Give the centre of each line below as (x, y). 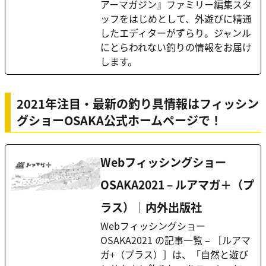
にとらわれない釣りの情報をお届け (176, 47)
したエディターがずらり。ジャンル (176, 33)
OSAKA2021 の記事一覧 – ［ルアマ (175, 240)
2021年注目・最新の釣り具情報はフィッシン (138, 104)
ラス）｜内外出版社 (151, 208)
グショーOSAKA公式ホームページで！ (119, 121)
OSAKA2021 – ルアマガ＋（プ (177, 185)
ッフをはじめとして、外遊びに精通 (176, 19)
